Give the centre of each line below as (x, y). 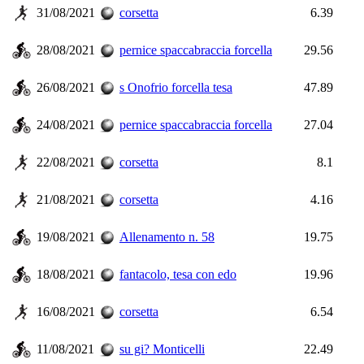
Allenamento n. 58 (167, 237)
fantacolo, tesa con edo (178, 274)
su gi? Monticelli (162, 349)
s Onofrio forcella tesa (176, 87)
